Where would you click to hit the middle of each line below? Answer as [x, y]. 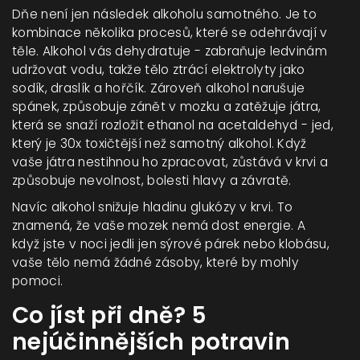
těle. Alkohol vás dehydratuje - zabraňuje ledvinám [170, 51]
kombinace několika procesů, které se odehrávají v [170, 33]
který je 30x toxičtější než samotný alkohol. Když [160, 144]
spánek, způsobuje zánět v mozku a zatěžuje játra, [167, 107]
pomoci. [38, 281]
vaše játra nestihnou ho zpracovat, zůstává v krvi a [170, 162]
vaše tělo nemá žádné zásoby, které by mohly [155, 263]
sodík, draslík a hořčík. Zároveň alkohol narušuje [159, 88]
